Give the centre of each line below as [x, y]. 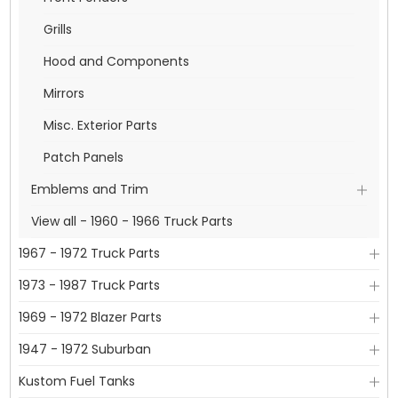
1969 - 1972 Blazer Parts [90, 317]
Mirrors [64, 93]
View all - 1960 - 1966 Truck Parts [131, 221]
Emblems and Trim [89, 189]
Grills [57, 29]
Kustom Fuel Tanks [76, 381]
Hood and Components [116, 61]
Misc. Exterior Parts [100, 125]
